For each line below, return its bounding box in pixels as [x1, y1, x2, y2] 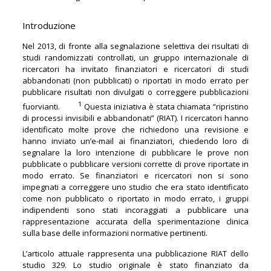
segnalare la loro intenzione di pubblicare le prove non [22, 147, 249, 158]
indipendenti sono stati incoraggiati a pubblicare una [22, 204, 249, 216]
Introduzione [22, 19, 76, 31]
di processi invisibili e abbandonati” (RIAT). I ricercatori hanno [22, 113, 249, 124]
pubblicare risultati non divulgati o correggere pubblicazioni [22, 86, 249, 97]
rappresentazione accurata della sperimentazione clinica [22, 216, 249, 227]
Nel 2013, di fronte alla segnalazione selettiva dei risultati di [22, 40, 249, 51]
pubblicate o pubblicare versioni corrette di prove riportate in [22, 158, 249, 170]
